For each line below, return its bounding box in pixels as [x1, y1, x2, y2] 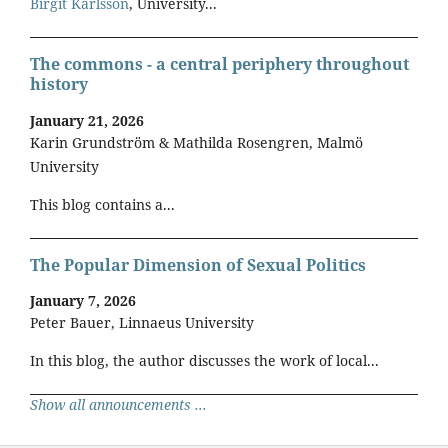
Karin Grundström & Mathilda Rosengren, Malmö [30, 132, 363, 152]
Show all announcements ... [30, 395, 207, 415]
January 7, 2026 [30, 291, 136, 311]
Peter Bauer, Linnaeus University [30, 313, 254, 333]
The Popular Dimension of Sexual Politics [30, 254, 366, 277]
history [30, 73, 88, 96]
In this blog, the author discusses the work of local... [30, 351, 379, 371]
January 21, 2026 [30, 110, 144, 130]
